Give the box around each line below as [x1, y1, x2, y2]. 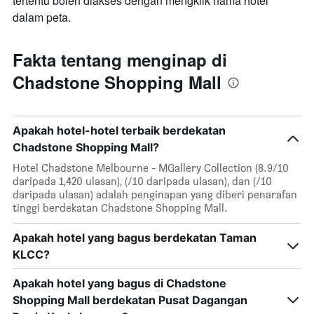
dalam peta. [13, 9, 71, 26]
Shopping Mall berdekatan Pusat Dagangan [13, 293, 247, 308]
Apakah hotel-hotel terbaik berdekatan [13, 123, 226, 138]
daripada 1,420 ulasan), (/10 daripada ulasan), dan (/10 [13, 175, 272, 189]
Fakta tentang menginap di [13, 48, 227, 72]
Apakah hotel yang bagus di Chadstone [13, 276, 226, 291]
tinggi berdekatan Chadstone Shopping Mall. [13, 201, 228, 215]
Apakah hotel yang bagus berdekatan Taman [13, 231, 257, 245]
